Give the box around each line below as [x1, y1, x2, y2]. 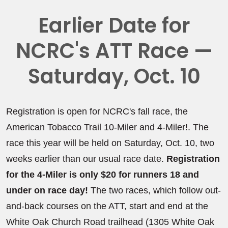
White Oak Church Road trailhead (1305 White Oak [6, 216, 215, 227]
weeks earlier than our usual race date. [6, 153, 167, 164]
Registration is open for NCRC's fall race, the [6, 106, 188, 117]
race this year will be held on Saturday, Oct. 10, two [6, 137, 215, 148]
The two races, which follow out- [88, 185, 221, 195]
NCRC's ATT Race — [15, 36, 213, 65]
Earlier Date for [38, 11, 190, 40]
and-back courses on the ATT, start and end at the [6, 201, 209, 211]
